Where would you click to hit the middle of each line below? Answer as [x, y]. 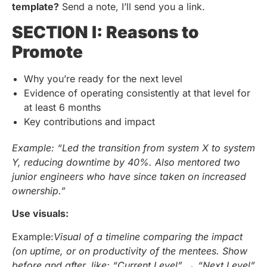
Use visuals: [40, 214]
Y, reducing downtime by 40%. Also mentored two [126, 162]
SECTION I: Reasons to [105, 32]
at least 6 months [62, 107]
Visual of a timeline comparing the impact [148, 236]
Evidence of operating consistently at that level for [137, 93]
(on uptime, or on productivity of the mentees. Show [130, 251]
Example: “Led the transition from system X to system [133, 148]
